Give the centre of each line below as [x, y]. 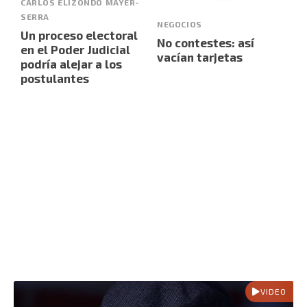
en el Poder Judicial [75, 50]
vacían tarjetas [200, 57]
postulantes [55, 78]
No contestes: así [206, 42]
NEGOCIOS [180, 24]
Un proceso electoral [79, 35]
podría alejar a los [71, 64]
